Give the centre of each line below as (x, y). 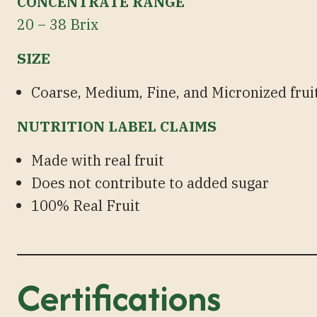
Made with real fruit (98, 160)
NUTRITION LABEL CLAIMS (117, 126)
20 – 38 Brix (58, 24)
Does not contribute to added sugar (150, 183)
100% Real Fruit (86, 205)
